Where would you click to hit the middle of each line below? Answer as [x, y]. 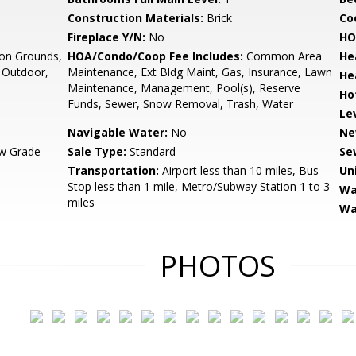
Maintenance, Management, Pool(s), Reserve [184, 88]
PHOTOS [218, 266]
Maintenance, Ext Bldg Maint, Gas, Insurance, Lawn [200, 72]
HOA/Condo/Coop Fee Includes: [156, 56]
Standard [151, 151]
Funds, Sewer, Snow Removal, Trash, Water [181, 104]
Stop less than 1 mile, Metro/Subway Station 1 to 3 [199, 186]
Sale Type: [97, 151]
